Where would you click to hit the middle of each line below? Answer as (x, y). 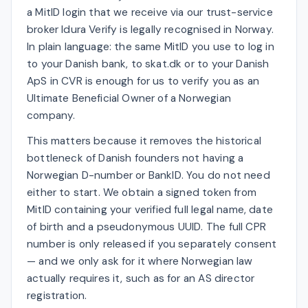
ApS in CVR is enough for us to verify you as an (143, 81)
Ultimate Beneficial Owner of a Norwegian (129, 98)
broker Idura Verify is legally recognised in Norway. (150, 29)
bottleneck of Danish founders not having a (135, 158)
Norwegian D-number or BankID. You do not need (148, 175)
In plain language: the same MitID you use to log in (151, 46)
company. (51, 115)
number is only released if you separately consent (152, 244)
